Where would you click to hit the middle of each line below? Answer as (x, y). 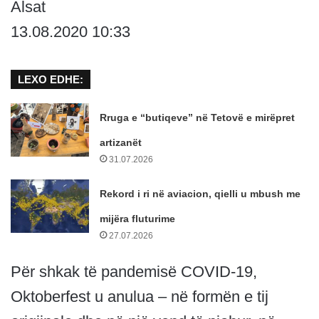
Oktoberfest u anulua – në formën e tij (140, 297)
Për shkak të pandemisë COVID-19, (134, 272)
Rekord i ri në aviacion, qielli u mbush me (200, 194)
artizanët (121, 143)
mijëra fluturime (138, 219)
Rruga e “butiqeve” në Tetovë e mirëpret (198, 118)
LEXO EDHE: (51, 80)
